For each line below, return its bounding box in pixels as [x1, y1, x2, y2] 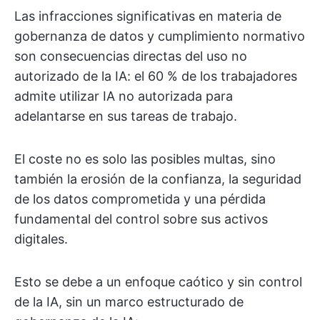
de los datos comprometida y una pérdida [14, 191, 266, 206]
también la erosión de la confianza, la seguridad [14, 171, 301, 186]
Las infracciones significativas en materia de [14, 9, 281, 24]
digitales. [14, 231, 68, 246]
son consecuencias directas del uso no [14, 49, 247, 64]
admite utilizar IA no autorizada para [14, 89, 233, 104]
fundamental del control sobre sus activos [14, 211, 268, 226]
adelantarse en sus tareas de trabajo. [14, 109, 237, 124]
